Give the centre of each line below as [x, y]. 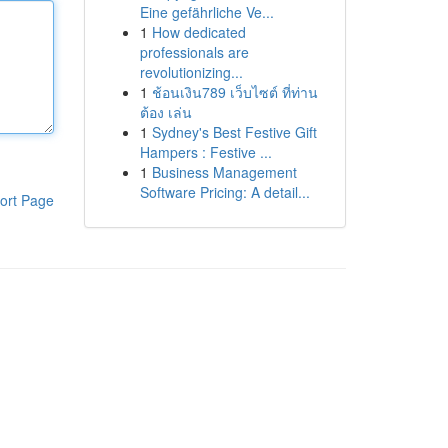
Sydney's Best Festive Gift [234, 132]
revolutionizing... [191, 72]
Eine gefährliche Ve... [206, 12]
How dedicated [198, 32]
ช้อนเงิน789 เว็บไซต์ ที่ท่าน [234, 92]
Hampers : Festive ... [205, 152]
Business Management [224, 172]
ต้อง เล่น [165, 112]
